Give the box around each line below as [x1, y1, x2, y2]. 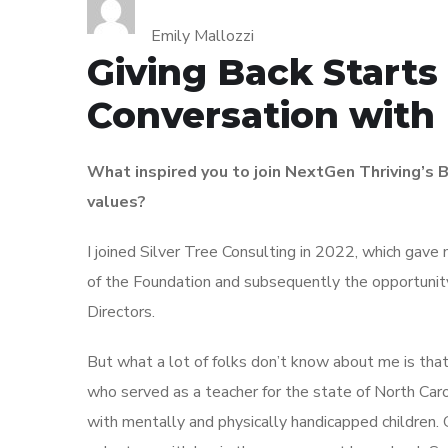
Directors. [87, 301, 155, 324]
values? [87, 191, 146, 214]
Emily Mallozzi [151, 25, 254, 48]
